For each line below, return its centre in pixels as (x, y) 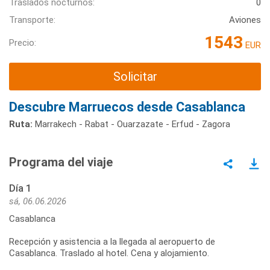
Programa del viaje (61, 162)
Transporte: (32, 20)
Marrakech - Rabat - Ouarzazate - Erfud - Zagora (131, 124)
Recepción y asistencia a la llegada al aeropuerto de (112, 241)
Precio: (23, 42)
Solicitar (135, 77)
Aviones (245, 20)
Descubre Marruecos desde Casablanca (127, 107)
